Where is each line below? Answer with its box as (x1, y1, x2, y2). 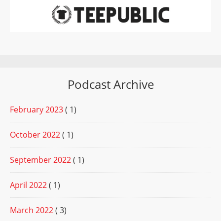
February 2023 (10, 104, 63, 115)
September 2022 (10, 154, 71, 166)
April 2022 (10, 180, 47, 191)
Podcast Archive (67, 76, 154, 93)
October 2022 (10, 129, 60, 141)
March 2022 (10, 205, 53, 216)
